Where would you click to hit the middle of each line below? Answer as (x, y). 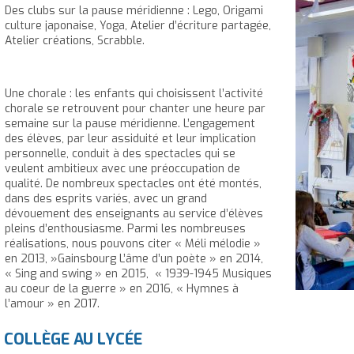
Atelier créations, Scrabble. (75, 41)
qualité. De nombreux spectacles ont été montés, (133, 184)
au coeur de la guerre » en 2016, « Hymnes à (122, 289)
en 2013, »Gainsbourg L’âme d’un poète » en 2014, (134, 259)
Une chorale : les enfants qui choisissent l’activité (134, 94)
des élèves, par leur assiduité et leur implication (130, 139)
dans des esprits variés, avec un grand (106, 199)
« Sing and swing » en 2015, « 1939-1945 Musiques (138, 274)
